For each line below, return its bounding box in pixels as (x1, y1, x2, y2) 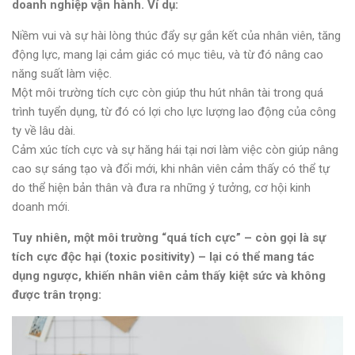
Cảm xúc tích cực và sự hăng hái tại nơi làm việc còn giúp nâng (12, 143, 338, 158)
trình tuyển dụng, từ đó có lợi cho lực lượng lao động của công (12, 105, 336, 120)
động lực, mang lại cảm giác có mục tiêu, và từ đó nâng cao (12, 48, 323, 63)
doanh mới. (12, 200, 70, 215)
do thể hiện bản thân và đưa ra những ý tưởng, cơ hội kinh (12, 181, 311, 196)
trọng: (69, 288, 101, 303)
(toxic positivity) (101, 250, 195, 265)
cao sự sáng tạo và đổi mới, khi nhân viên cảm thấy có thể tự (12, 162, 330, 177)
